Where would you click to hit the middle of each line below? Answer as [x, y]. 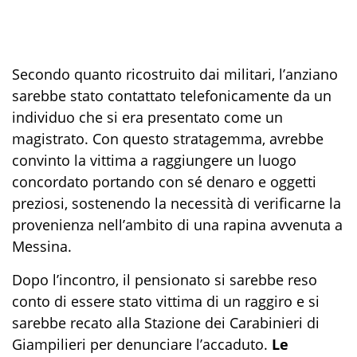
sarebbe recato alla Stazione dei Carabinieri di [166, 323]
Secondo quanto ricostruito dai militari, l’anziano [175, 75]
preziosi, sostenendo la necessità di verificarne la [177, 204]
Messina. [42, 247]
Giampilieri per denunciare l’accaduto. [142, 345]
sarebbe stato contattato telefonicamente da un [172, 96]
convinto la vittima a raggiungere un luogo [154, 161]
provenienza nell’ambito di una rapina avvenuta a [177, 225]
